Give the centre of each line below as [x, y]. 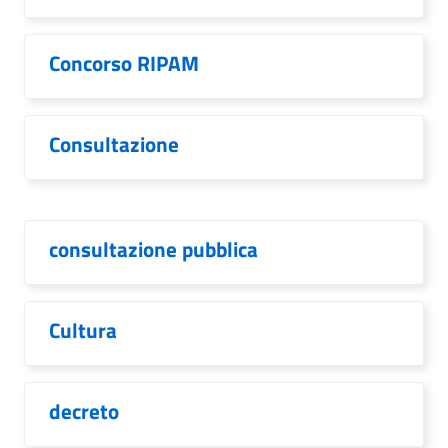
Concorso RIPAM [124, 63]
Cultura [83, 330]
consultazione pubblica [153, 249]
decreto [84, 411]
